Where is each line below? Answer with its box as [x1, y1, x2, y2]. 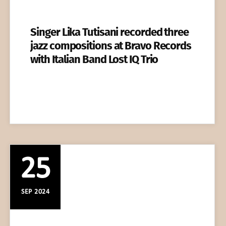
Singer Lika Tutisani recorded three [30, 25, 189, 39]
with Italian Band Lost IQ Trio [30, 52, 158, 67]
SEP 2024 [21, 188, 50, 196]
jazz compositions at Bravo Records [30, 39, 191, 53]
